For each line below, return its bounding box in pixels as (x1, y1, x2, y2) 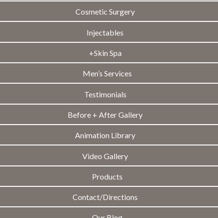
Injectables (87, 27, 124, 37)
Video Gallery (82, 151, 128, 161)
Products (91, 171, 123, 181)
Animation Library (75, 130, 135, 140)
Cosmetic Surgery (75, 7, 135, 17)
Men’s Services (82, 69, 132, 78)
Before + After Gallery (68, 109, 143, 119)
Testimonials (84, 89, 127, 99)
